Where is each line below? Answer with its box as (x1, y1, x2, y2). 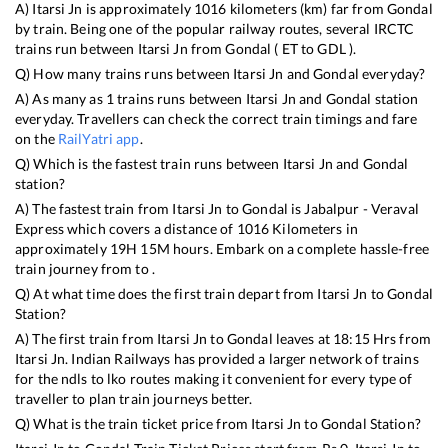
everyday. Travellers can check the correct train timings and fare (15, 110, 418, 128)
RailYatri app (57, 130, 140, 148)
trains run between (15, 40, 138, 58)
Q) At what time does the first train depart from (15, 285, 318, 303)
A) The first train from (15, 330, 158, 348)
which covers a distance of (63, 220, 237, 238)
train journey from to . (15, 260, 156, 278)
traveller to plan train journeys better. (15, 390, 253, 408)
